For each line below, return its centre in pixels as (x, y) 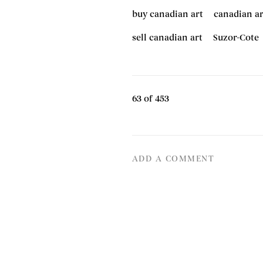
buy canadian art (167, 14)
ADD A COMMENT (173, 159)
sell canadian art (167, 38)
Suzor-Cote (236, 38)
